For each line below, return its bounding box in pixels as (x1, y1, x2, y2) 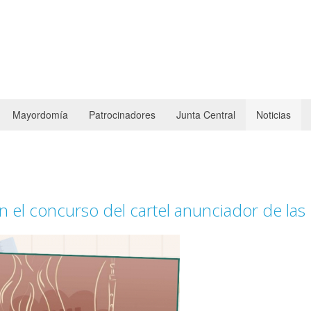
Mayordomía (12, 108, 68, 122)
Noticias (256, 108, 291, 122)
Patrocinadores (89, 108, 155, 122)
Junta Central (176, 108, 235, 122)
